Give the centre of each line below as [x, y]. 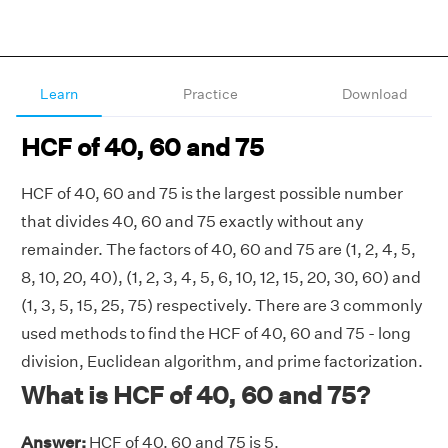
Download [375, 94]
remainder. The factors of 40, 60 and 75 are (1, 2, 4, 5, [218, 249]
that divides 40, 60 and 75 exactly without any [192, 221]
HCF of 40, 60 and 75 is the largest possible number [212, 193]
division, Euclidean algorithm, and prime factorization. [222, 361]
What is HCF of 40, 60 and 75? [195, 395]
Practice [210, 94]
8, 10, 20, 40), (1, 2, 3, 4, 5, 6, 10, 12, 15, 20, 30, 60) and [221, 277]
